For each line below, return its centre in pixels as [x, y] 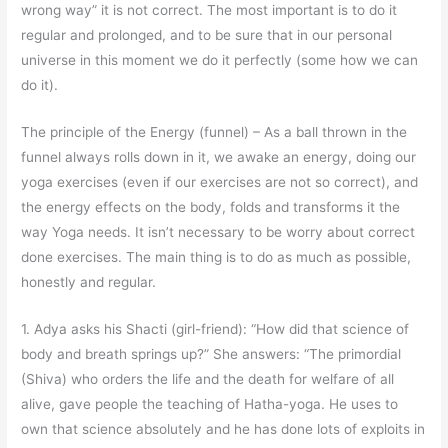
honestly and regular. [89, 281]
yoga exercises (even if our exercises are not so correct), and [220, 181]
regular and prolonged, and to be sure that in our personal [207, 34]
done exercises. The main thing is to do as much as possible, [216, 256]
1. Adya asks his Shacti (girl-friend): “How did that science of [215, 328]
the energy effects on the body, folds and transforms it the [211, 206]
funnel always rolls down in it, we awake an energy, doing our [219, 156]
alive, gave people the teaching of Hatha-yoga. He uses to [210, 403]
